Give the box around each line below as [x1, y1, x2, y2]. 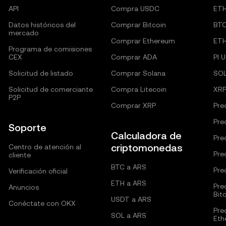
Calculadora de [110, 130, 182, 142]
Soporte [9, 122, 47, 134]
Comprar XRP [110, 101, 156, 109]
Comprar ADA [110, 53, 157, 61]
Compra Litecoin [110, 85, 166, 93]
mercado [9, 29, 39, 37]
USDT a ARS [110, 195, 151, 203]
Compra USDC [110, 5, 159, 13]
